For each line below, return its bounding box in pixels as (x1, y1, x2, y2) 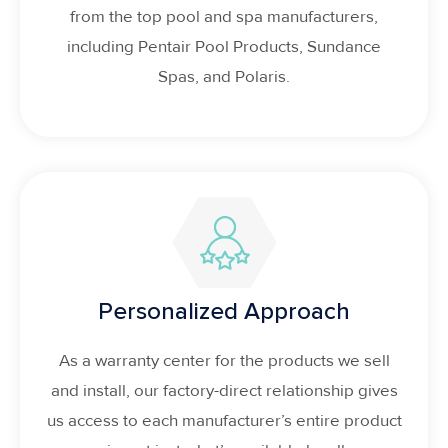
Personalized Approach (98, 297, 350, 327)
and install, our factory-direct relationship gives (50, 380, 398, 402)
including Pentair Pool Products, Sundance (67, 35, 381, 57)
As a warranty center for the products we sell (58, 350, 390, 372)
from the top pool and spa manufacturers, (70, 5, 378, 27)
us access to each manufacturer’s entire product (46, 410, 402, 432)
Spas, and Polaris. (158, 65, 290, 87)
